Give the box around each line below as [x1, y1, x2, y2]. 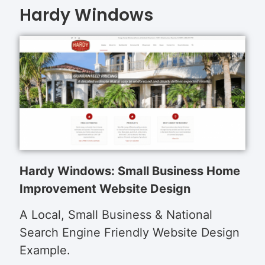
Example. [20, 243, 71, 258]
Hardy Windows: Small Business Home [20, 164, 241, 178]
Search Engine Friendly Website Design [20, 225, 240, 240]
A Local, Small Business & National [20, 208, 213, 222]
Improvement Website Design [20, 182, 191, 196]
